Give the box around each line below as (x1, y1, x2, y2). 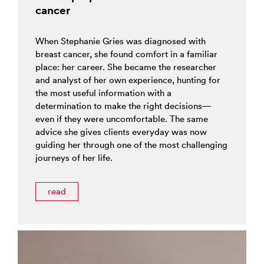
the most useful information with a (35, 87, 171, 98)
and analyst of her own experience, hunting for (35, 74, 220, 85)
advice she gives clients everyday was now (35, 126, 207, 137)
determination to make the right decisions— (35, 100, 211, 111)
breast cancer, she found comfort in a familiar (35, 48, 217, 60)
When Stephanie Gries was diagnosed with (35, 35, 206, 47)
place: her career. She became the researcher (35, 61, 216, 72)
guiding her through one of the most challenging (35, 139, 227, 150)
